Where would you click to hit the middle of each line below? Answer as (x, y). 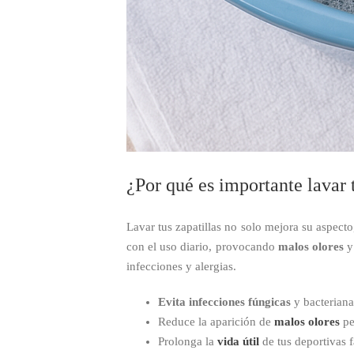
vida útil (238, 341)
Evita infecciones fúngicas (224, 301)
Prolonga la (188, 341)
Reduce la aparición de (216, 321)
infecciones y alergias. (181, 266)
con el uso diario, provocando (202, 246)
